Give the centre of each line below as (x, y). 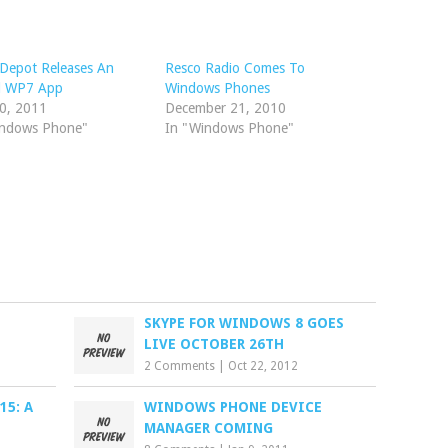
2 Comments (180, 366)
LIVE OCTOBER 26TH (214, 344)
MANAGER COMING (209, 428)
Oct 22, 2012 (263, 366)
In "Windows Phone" (229, 128)
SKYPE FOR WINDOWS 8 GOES (244, 323)
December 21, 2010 (225, 108)
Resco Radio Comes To (234, 68)
